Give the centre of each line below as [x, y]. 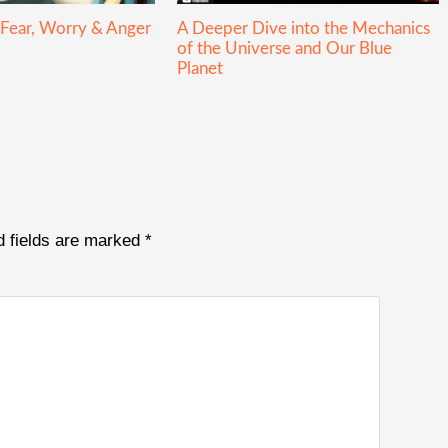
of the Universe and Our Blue [284, 48]
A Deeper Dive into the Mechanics [303, 28]
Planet [199, 68]
